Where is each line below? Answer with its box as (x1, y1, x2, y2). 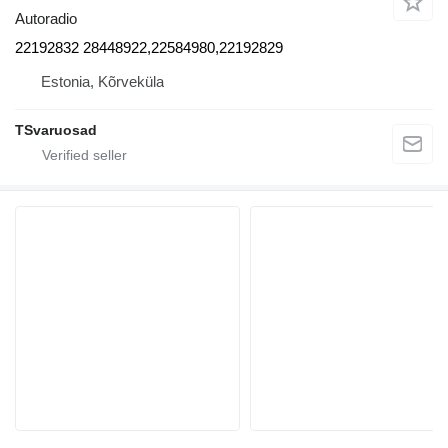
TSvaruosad (15, 122, 97, 139)
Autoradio (15, 10, 77, 28)
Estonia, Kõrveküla (41, 73, 164, 91)
